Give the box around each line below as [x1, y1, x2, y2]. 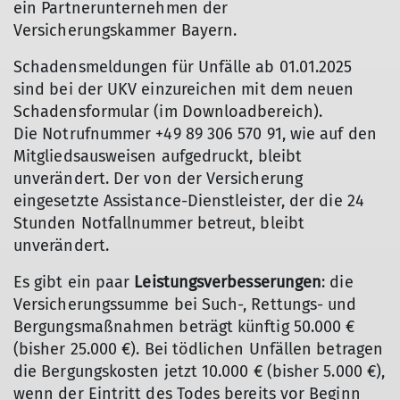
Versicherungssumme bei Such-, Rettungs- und [13, 295, 357, 314]
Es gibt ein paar [13, 272, 135, 292]
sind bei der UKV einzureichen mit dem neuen [13, 79, 354, 99]
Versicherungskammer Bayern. [13, 21, 237, 40]
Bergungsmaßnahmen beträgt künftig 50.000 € [13, 317, 355, 337]
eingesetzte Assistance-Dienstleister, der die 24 [13, 191, 364, 211]
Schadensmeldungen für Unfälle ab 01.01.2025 [13, 57, 353, 77]
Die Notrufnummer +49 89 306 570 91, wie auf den [13, 124, 377, 144]
